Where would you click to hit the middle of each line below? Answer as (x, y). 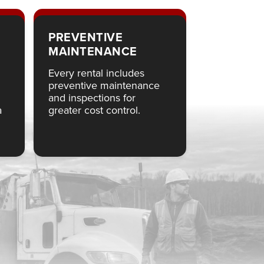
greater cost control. (95, 110)
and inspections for (92, 98)
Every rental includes (97, 73)
